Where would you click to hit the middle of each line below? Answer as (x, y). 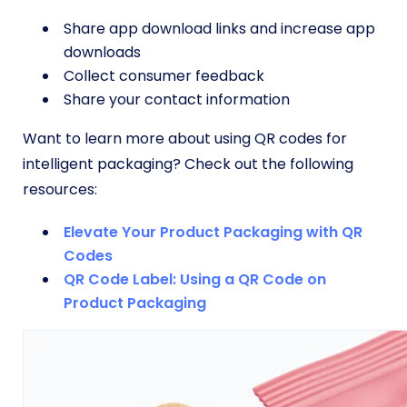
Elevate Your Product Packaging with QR (213, 232)
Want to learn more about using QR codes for (185, 139)
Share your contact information (179, 99)
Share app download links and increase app (219, 29)
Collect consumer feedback (164, 76)
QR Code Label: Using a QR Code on (195, 279)
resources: (60, 189)
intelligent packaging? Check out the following (188, 164)
